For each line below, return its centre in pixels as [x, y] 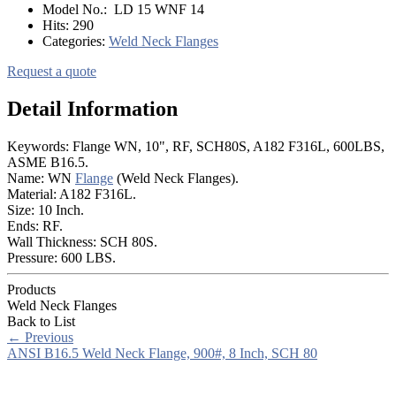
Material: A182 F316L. [72, 194]
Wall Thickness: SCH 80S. [82, 241]
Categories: [76, 41]
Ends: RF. [35, 225]
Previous [47, 337]
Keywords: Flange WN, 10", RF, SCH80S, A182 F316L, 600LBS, [196, 146]
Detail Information [92, 108]
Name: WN [41, 178]
